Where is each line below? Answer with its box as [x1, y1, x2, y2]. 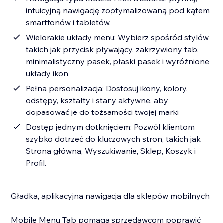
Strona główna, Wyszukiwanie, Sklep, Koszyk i [26, 146, 196, 156]
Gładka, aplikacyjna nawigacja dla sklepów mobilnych [11, 191, 210, 201]
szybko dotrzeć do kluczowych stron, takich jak [26, 134, 201, 144]
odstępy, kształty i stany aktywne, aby [26, 95, 169, 106]
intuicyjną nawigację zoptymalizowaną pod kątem [26, 5, 210, 16]
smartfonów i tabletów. [26, 17, 111, 28]
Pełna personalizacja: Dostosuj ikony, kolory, [26, 83, 188, 94]
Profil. [26, 158, 47, 168]
